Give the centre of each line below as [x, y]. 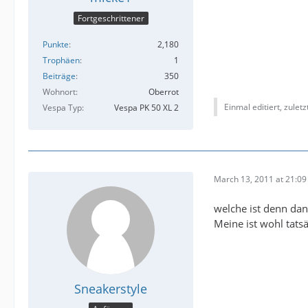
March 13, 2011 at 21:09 [260, 179]
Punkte [56, 44]
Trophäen [61, 60]
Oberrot [164, 91]
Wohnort [59, 91]
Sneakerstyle [111, 288]
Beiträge [59, 76]
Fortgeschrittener [111, 18]
